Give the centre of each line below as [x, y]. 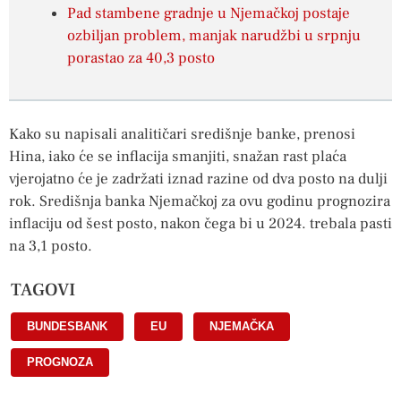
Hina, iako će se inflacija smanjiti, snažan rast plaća [178, 157]
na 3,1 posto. [51, 247]
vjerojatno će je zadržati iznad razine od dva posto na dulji [198, 179]
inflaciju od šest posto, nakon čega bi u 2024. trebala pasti [200, 224]
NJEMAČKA [242, 326]
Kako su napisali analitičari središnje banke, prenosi [182, 135]
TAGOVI [43, 290]
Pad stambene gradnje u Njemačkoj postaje [209, 14]
